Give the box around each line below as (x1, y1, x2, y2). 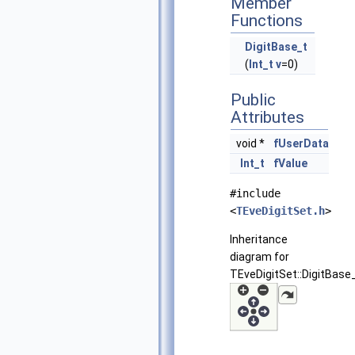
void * (236, 137, 267, 151)
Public (231, 90, 276, 110)
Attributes (231, 108, 304, 128)
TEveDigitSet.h (236, 204, 325, 218)
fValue (273, 157, 307, 170)
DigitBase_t (245, 40, 307, 54)
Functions (231, 11, 303, 31)
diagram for (230, 250, 289, 264)
